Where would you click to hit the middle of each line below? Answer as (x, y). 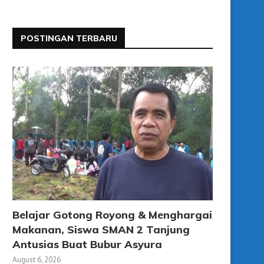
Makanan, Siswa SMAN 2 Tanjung (101, 229)
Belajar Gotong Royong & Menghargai (112, 214)
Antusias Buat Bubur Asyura (87, 244)
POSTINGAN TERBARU (69, 38)
